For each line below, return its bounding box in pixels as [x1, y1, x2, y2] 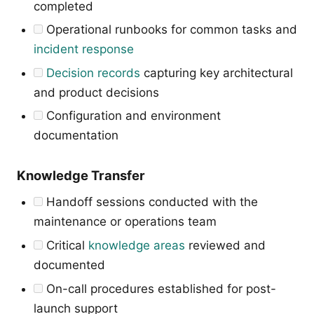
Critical [43, 238, 88, 252]
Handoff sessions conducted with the [43, 195, 258, 210]
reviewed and [185, 238, 266, 252]
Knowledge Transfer [17, 168, 145, 184]
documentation [34, 128, 118, 143]
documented [34, 257, 105, 272]
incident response [34, 42, 134, 57]
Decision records [46, 65, 140, 80]
